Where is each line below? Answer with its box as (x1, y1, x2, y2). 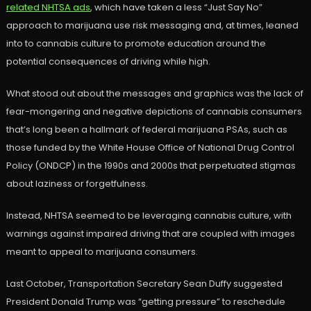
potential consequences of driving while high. (6, 55, 210, 69)
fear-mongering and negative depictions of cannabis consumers (6, 105, 302, 119)
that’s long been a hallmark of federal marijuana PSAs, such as (6, 123, 287, 137)
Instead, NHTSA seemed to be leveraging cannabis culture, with (6, 209, 292, 223)
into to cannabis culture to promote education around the (6, 37, 266, 51)
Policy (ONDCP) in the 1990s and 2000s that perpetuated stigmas (6, 159, 296, 173)
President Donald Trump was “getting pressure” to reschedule (6, 295, 285, 309)
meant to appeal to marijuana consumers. (6, 245, 198, 259)
